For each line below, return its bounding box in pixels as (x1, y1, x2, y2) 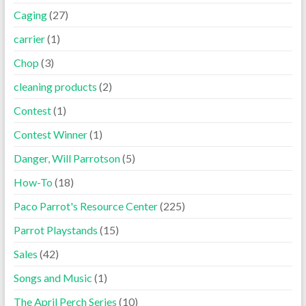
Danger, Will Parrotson (13, 152, 120, 165)
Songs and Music (13, 271, 92, 284)
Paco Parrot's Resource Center (13, 199, 158, 212)
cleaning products (13, 80, 97, 93)
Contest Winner (13, 128, 87, 141)
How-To (13, 176, 53, 189)
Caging (13, 8, 47, 21)
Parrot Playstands (13, 223, 98, 236)
